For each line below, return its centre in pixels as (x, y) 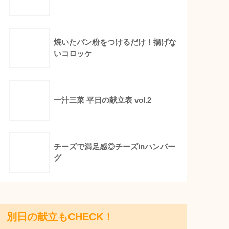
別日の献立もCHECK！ (60, 216)
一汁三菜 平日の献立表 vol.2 (103, 100)
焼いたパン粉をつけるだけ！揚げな (115, 42)
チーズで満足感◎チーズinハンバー (115, 146)
